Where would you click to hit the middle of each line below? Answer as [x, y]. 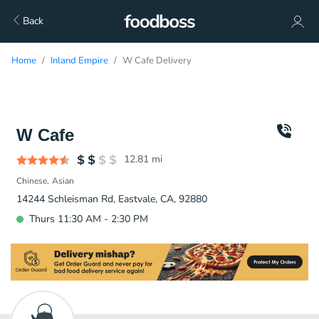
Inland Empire [79, 61]
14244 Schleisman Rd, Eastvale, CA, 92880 [112, 199]
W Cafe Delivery [157, 61]
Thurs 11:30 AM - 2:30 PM [89, 219]
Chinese [32, 181]
